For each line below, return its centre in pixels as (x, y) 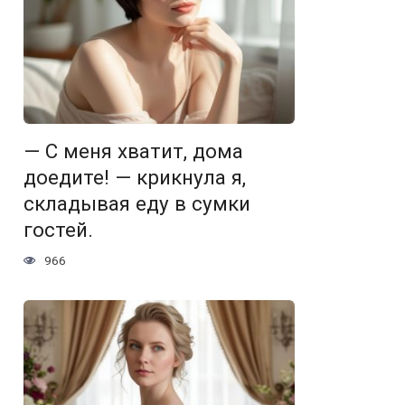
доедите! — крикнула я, (135, 178)
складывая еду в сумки (137, 204)
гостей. (58, 230)
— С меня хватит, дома (133, 151)
